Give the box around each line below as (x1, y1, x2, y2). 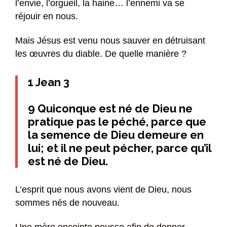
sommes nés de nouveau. (15, 198, 120, 208)
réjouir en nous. (15, 11, 78, 22)
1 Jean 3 (28, 75, 69, 89)
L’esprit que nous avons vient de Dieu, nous (15, 184, 192, 195)
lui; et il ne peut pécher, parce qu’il (28, 141, 211, 155)
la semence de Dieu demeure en (28, 128, 204, 142)
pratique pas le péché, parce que (28, 115, 206, 129)
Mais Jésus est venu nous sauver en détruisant (15, 35, 205, 46)
